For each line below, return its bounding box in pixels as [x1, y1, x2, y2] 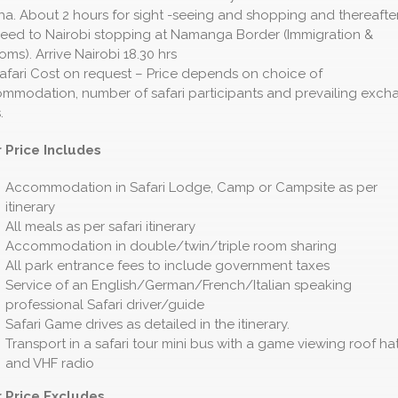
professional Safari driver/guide [5, 297, 204, 314]
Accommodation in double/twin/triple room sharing [5, 238, 337, 255]
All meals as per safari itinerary [5, 219, 195, 235]
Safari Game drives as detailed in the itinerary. [5, 316, 290, 333]
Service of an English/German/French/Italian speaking [5, 277, 352, 294]
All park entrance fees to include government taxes [5, 258, 330, 275]
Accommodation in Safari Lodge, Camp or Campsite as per [5, 179, 378, 196]
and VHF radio [5, 355, 94, 372]
